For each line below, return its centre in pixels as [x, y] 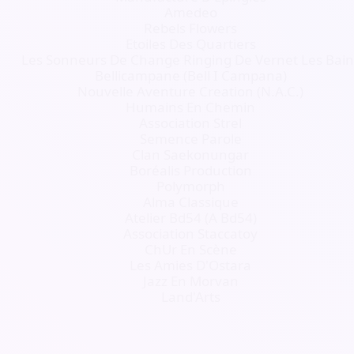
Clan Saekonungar [191, 154]
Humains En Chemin [191, 107]
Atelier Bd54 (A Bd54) [190, 218]
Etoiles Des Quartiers [190, 44]
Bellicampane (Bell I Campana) [190, 75]
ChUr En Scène [190, 249]
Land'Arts [190, 297]
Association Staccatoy [191, 233]
